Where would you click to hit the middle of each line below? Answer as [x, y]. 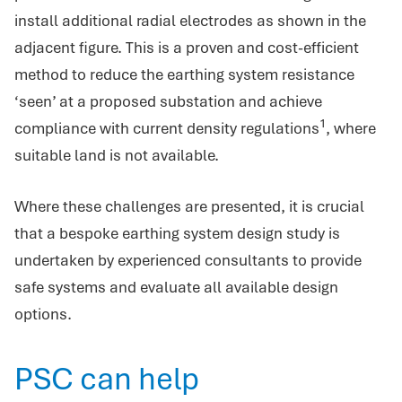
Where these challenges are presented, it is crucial [189, 206]
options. [43, 314]
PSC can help [107, 378]
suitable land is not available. [117, 155]
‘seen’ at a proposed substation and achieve [168, 101]
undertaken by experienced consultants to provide [188, 260]
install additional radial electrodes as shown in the [190, 20]
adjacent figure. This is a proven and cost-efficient [187, 47]
